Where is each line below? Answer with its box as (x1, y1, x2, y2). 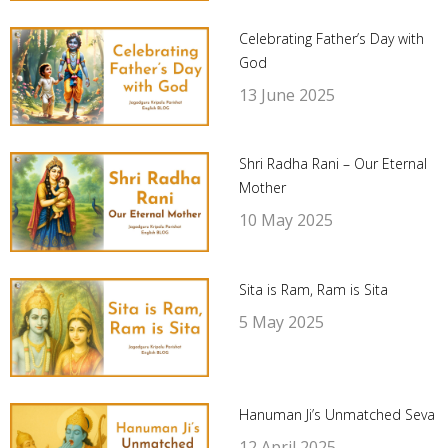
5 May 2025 (238, 310, 324, 333)
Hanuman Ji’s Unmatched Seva (238, 405, 435, 425)
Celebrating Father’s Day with (238, 28, 424, 48)
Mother (238, 178, 286, 198)
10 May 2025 (238, 209, 333, 232)
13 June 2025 (238, 83, 335, 106)
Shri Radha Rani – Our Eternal (238, 154, 427, 174)
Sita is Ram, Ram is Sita (238, 279, 388, 299)
